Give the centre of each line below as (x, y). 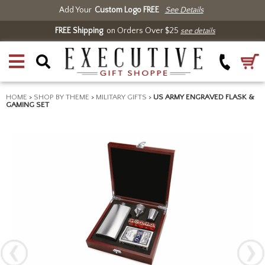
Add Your (75, 10)
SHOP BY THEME (62, 97)
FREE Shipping (79, 31)
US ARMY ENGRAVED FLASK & (204, 97)
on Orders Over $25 (142, 31)
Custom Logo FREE (127, 10)
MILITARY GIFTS (121, 97)
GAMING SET (28, 105)
